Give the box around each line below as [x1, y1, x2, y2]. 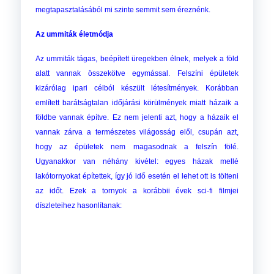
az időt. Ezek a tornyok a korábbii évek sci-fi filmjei [35, 187, 239, 196]
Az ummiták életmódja [35, 30, 113, 39]
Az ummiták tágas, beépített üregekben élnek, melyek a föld [35, 54, 239, 64]
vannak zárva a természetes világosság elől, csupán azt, [35, 128, 239, 137]
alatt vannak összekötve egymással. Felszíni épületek [35, 69, 239, 78]
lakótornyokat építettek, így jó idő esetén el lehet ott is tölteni [35, 172, 239, 181]
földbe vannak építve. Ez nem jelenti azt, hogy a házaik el [35, 113, 239, 122]
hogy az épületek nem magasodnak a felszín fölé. [35, 143, 239, 152]
